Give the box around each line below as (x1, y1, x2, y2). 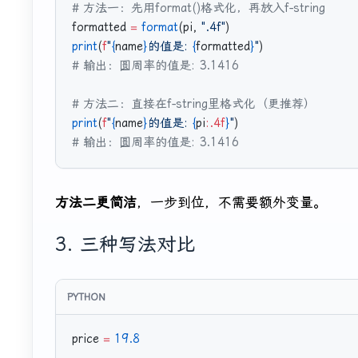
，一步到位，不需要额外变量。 (137, 194, 327, 211)
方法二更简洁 (55, 194, 137, 211)
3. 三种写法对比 (55, 233, 195, 257)
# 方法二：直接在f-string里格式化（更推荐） (72, 97, 316, 112)
